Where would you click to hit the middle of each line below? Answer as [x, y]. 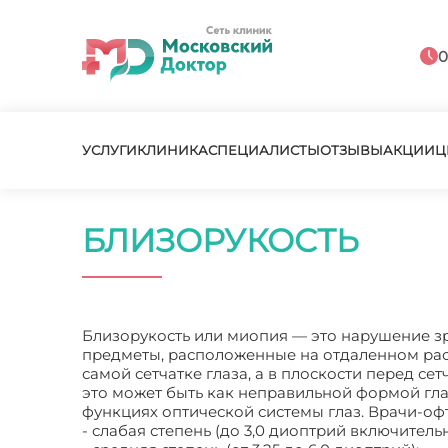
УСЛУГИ [109, 150]
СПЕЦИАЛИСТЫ [264, 150]
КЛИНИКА [172, 150]
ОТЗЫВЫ [351, 150]
